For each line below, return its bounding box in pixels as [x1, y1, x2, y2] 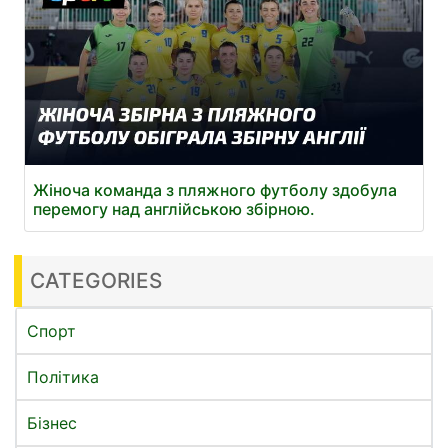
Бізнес [27, 412, 77, 433]
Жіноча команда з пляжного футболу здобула [33, 179, 397, 200]
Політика [27, 366, 99, 387]
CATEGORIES [30, 267, 162, 293]
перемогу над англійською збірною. [33, 198, 315, 219]
